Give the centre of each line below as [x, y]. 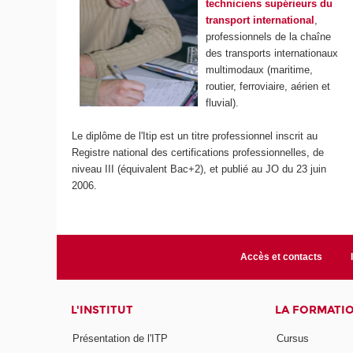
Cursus [292, 338]
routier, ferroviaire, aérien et [268, 87]
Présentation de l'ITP [121, 338]
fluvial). [223, 103]
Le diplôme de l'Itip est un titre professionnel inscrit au [195, 136]
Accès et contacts [281, 257]
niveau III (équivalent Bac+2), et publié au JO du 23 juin [199, 169]
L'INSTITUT [102, 310]
